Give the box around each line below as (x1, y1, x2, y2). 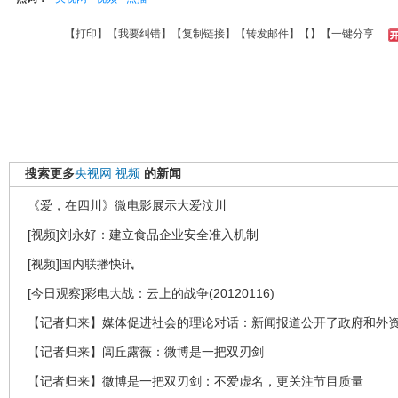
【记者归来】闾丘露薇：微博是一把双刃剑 (28, 345, 264, 359)
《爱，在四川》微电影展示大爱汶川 (28, 198, 227, 212)
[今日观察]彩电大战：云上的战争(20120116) (28, 286, 275, 300)
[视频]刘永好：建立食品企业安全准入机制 (28, 227, 259, 242)
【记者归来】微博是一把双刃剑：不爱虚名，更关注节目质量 (28, 374, 363, 388)
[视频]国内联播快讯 (28, 257, 134, 271)
